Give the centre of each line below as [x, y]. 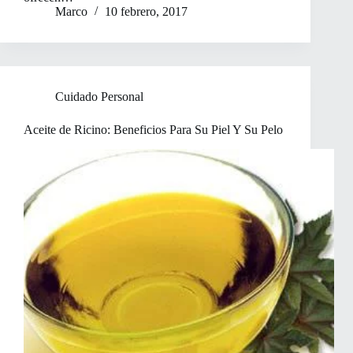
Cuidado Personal [99, 97]
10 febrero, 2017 [146, 12]
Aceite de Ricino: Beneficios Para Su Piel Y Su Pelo [153, 130]
